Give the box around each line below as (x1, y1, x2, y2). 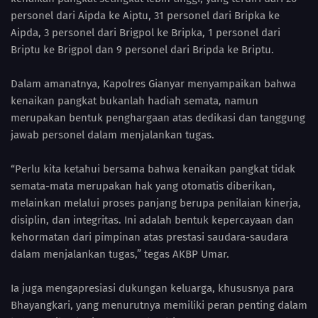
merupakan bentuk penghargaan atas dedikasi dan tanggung (11, 111, 305, 125)
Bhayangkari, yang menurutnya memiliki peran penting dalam (11, 299, 307, 312)
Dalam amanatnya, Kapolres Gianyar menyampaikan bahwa (11, 77, 296, 91)
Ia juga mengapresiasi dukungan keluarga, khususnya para (11, 282, 294, 295)
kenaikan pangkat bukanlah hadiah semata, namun (11, 94, 258, 108)
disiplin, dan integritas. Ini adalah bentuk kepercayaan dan (11, 214, 294, 227)
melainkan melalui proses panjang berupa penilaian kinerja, (11, 197, 301, 210)
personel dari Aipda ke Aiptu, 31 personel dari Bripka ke (11, 9, 280, 23)
